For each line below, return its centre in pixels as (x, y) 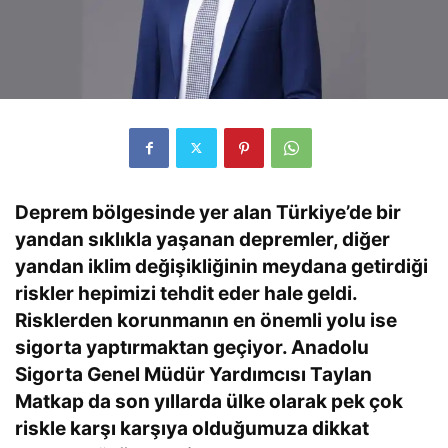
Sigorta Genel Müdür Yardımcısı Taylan (193, 374)
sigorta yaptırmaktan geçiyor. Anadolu (192, 347)
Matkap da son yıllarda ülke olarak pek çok (209, 401)
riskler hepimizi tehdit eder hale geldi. (186, 293)
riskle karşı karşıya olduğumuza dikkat (192, 428)
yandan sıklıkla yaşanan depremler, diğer (202, 239)
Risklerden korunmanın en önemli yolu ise (206, 320)
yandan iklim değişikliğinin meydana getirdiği (221, 266)
